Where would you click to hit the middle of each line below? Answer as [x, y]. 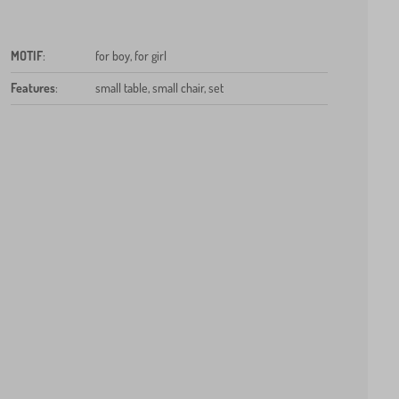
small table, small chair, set [159, 87]
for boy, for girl [130, 55]
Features [33, 87]
